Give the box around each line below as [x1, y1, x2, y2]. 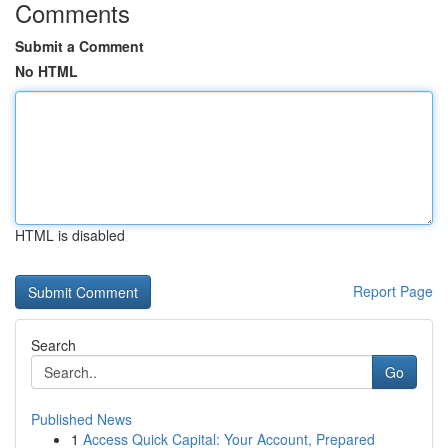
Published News [31, 409, 132, 429]
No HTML [15, 61, 78, 81]
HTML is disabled [15, 225, 125, 245]
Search [31, 335, 76, 355]
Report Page [353, 281, 433, 301]
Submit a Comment [15, 36, 144, 56]
